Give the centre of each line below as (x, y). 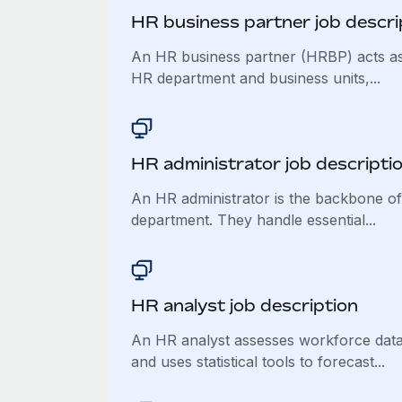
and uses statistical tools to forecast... (258, 362)
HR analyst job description (244, 305)
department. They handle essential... (253, 220)
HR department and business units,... (255, 78)
